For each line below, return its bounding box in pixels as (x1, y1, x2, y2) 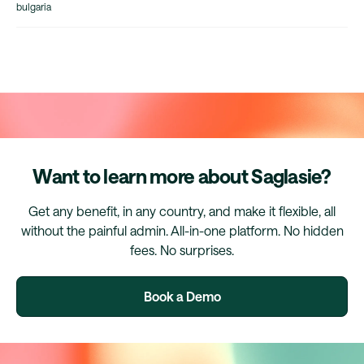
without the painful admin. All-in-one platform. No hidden (20, 223, 344, 239)
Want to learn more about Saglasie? (32, 164, 331, 188)
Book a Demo (143, 288, 221, 305)
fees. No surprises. (130, 242, 234, 258)
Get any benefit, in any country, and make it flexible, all (28, 203, 336, 219)
